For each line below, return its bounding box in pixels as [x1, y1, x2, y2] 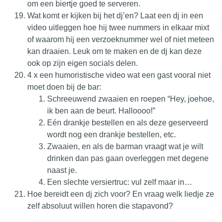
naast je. [47, 166, 77, 174]
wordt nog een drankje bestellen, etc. [47, 130, 176, 139]
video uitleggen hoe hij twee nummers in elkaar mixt [27, 23, 209, 32]
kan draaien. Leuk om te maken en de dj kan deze [27, 47, 202, 55]
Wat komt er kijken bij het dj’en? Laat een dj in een [27, 11, 203, 20]
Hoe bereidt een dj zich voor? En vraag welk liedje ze [27, 189, 214, 198]
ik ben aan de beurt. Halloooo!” [47, 106, 155, 115]
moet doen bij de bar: [27, 82, 101, 91]
